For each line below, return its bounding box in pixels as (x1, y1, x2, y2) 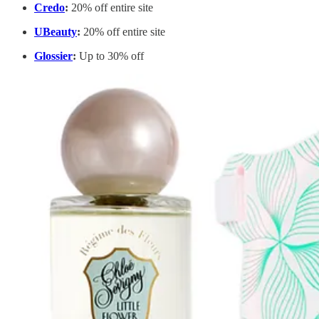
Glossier (34, 50, 73, 63)
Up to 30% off (76, 50, 144, 63)
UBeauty (34, 26, 77, 38)
